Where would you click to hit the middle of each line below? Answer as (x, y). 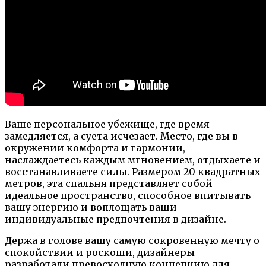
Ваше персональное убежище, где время (107, 124)
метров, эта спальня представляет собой (109, 183)
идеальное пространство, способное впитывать (128, 195)
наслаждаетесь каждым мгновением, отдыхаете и (133, 159)
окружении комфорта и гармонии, (95, 148)
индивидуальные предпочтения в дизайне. (115, 219)
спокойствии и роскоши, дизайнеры (100, 252)
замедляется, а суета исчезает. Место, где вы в (121, 136)
